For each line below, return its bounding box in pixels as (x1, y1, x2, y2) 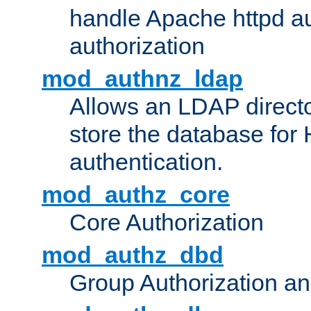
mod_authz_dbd (42, 242, 224, 269)
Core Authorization (69, 209, 264, 236)
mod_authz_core (42, 181, 230, 208)
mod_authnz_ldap (42, 65, 243, 92)
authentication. (69, 149, 223, 176)
